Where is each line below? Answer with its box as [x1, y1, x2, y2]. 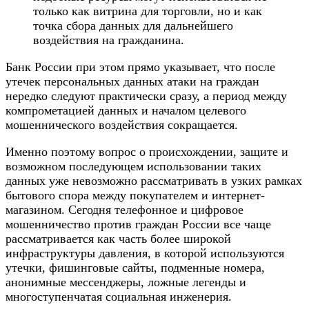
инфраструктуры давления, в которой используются [6, 246, 284, 261]
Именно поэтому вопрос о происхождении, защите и [6, 145, 288, 159]
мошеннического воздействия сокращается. [6, 118, 238, 132]
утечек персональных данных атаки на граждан [6, 74, 259, 89]
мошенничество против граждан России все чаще [6, 217, 271, 232]
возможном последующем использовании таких [6, 159, 261, 174]
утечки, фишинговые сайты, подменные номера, [6, 261, 265, 275]
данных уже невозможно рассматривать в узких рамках [6, 174, 302, 188]
